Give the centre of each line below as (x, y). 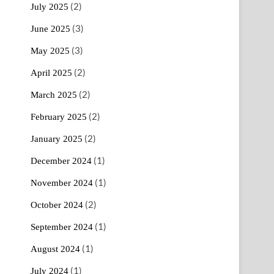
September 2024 (62, 227)
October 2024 (57, 205)
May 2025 (50, 50)
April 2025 (51, 72)
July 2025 (50, 6)
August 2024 (55, 249)
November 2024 (62, 183)
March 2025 (54, 94)
